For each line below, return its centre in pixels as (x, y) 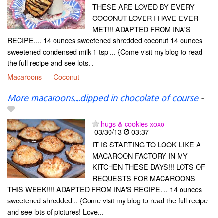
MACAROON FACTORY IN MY (140, 155)
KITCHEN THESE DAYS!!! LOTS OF (149, 166)
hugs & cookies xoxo (133, 123)
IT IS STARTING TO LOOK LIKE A (147, 144)
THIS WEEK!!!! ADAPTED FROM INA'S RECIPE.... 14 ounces (105, 189)
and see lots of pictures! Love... (55, 211)
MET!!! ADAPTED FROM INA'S (142, 29)
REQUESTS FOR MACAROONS (144, 178)
